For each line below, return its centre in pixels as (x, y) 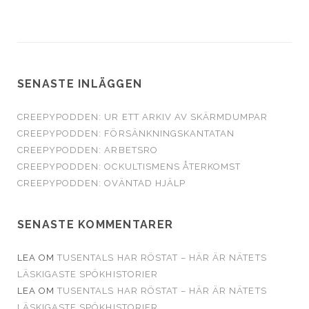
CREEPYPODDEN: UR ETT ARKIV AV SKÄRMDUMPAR (142, 117)
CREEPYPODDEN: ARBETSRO (87, 150)
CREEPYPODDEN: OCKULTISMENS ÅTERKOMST (129, 167)
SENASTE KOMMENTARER (95, 225)
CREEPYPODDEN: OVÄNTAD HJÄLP (101, 183)
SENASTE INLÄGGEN (80, 84)
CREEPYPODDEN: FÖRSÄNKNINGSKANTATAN (126, 133)
